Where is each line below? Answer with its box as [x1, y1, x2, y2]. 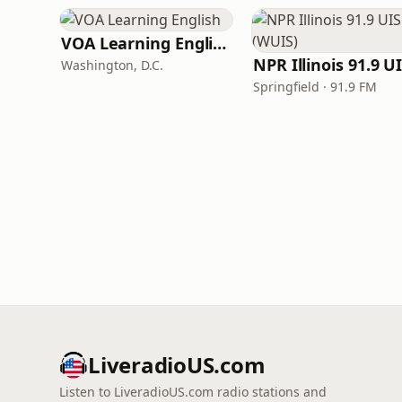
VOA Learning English [213, 32, 227, 54]
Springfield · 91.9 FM [253, 78, 377, 95]
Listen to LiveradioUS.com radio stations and [59, 383, 327, 400]
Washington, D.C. [61, 57, 163, 74]
